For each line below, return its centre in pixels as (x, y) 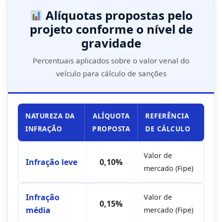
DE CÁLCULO (168, 129)
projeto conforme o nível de (111, 29)
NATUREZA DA (50, 116)
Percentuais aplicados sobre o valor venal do (111, 61)
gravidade (111, 43)
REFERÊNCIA (167, 116)
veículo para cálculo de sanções (111, 74)
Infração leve (52, 162)
